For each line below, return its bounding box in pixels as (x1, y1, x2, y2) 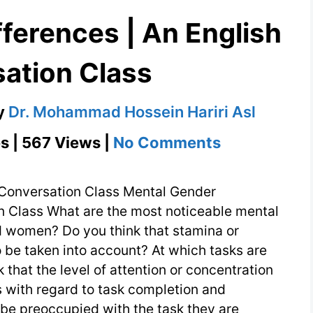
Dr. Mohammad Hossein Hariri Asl (8, 103, 256, 122)
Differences (220, 202, 307, 221)
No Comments (113, 133, 221, 152)
